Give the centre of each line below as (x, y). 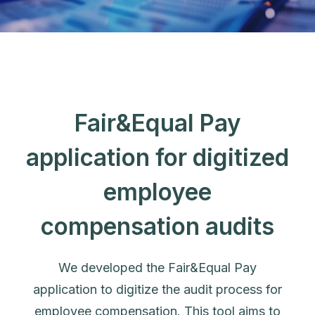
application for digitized (157, 157)
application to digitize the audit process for (157, 289)
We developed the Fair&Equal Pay (157, 268)
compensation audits (157, 226)
